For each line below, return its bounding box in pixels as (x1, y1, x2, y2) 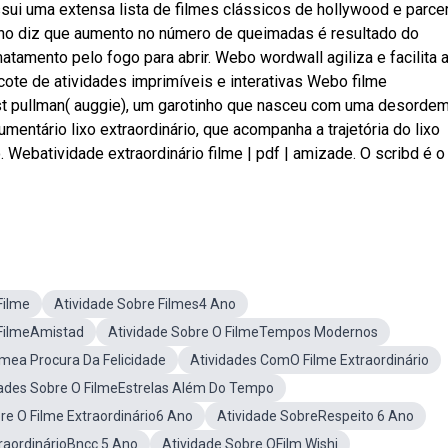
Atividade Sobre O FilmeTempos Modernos (108, 324, 378, 340)
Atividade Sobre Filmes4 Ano (54, 296, 236, 312)
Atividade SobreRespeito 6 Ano (217, 408, 414, 424)
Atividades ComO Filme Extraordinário (190, 352, 429, 368)
